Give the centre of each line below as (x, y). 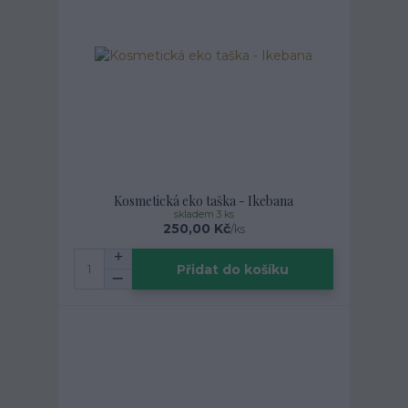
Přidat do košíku (233, 269)
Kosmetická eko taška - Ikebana (204, 201)
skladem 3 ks (204, 214)
